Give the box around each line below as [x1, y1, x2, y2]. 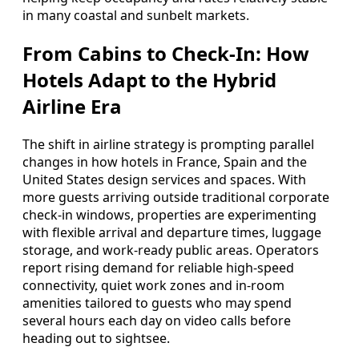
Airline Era [22, 92, 122, 119]
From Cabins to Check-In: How [22, 39, 309, 67]
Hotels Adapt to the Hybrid [22, 66, 276, 93]
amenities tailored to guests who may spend [22, 293, 292, 312]
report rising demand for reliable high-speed [22, 258, 294, 276]
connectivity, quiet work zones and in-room [22, 276, 284, 294]
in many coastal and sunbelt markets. [22, 6, 249, 25]
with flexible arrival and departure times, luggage [22, 223, 321, 241]
